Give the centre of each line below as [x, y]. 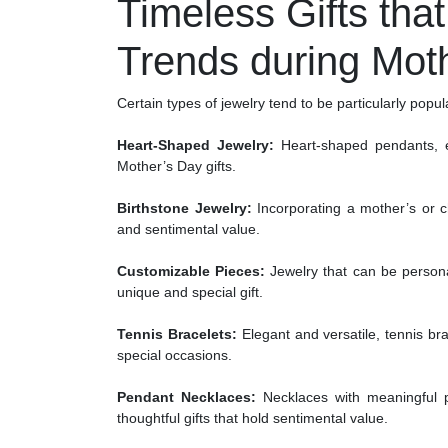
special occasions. [174, 355]
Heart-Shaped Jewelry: [195, 145]
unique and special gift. [190, 292]
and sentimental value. [188, 229]
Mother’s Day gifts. [176, 166]
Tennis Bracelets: [177, 334]
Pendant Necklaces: [187, 397]
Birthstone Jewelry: [184, 208]
